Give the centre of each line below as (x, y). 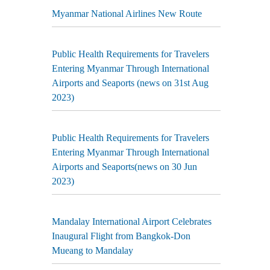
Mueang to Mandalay (93, 250)
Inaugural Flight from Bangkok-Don (121, 236)
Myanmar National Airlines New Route (127, 14)
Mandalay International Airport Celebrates (132, 221)
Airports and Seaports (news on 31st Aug (130, 83)
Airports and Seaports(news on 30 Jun (124, 167)
